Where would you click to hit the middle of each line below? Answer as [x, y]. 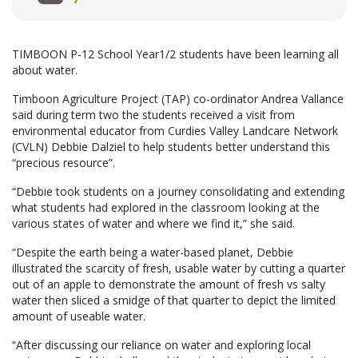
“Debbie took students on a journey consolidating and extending [178, 191]
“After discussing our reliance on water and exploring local [161, 344]
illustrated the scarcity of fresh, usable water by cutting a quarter [179, 268]
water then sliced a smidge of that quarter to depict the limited [174, 300]
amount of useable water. [79, 316]
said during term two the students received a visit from [153, 114]
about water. [45, 70]
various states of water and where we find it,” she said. [153, 223]
